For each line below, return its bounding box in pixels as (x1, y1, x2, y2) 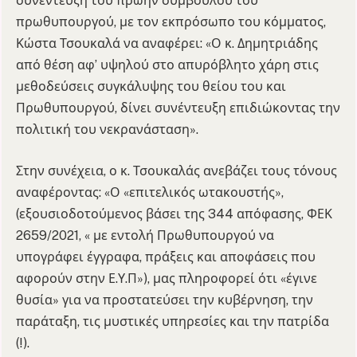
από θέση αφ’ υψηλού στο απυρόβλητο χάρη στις (16, 57, 319, 73)
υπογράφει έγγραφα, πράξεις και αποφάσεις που (16, 249, 316, 265)
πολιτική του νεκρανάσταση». (16, 122, 198, 138)
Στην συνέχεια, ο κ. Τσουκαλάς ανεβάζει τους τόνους (16, 163, 337, 178)
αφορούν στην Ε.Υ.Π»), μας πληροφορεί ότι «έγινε (16, 270, 317, 286)
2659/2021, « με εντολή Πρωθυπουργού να (16, 227, 274, 243)
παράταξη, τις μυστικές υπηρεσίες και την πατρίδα (16, 313, 329, 329)
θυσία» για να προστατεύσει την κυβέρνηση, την (16, 292, 313, 308)
